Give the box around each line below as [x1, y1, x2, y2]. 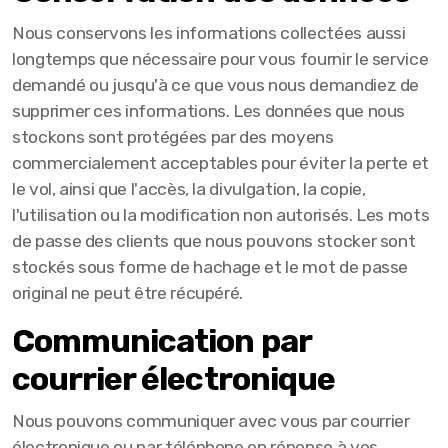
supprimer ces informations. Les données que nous [12, 101, 406, 121]
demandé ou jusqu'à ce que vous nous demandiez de [12, 75, 420, 95]
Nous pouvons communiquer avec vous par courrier [12, 411, 410, 431]
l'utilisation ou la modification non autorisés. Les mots [12, 205, 430, 225]
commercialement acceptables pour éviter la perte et [12, 153, 430, 173]
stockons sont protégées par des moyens [12, 127, 334, 147]
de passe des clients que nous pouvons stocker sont [12, 231, 416, 251]
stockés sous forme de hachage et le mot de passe [12, 257, 409, 277]
